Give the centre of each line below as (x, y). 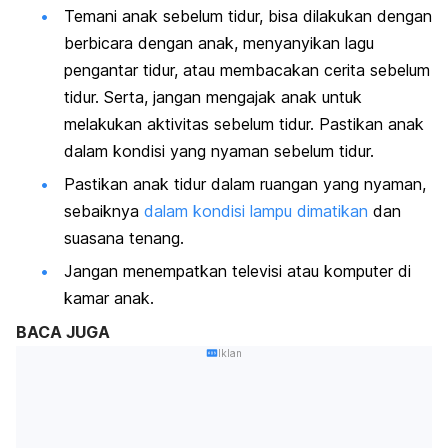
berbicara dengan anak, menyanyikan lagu (219, 42)
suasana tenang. (124, 238)
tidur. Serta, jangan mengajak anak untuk (213, 96)
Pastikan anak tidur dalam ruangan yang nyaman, (245, 184)
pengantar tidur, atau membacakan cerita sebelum (247, 69)
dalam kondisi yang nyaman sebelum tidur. (219, 150)
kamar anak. (109, 298)
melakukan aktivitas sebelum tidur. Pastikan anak (244, 123)
